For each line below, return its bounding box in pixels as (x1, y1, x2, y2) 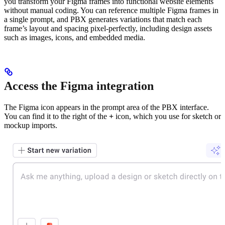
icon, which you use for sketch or (114, 111, 221, 121)
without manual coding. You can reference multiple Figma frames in (4, 6, 218, 15)
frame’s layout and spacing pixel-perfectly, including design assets (4, 24, 212, 33)
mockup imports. (4, 121, 57, 130)
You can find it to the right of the (4, 111, 109, 121)
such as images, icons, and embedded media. (4, 33, 145, 42)
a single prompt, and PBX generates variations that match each (4, 15, 202, 24)
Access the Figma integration (4, 79, 154, 92)
